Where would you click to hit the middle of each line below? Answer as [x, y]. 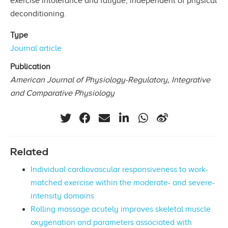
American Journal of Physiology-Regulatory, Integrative [110, 80]
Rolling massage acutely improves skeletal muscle [121, 209]
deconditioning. [38, 13]
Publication [30, 66]
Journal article [36, 48]
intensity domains [62, 196]
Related [29, 152]
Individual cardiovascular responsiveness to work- [119, 170]
